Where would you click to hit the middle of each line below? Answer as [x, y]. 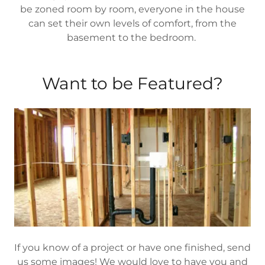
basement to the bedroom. [132, 37]
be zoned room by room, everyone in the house [132, 9]
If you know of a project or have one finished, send [132, 247]
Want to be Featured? [132, 83]
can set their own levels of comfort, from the [132, 23]
